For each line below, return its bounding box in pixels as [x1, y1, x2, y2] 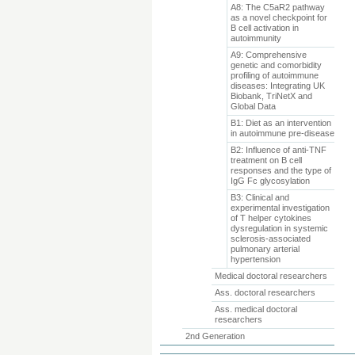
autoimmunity [230, 33, 281, 43]
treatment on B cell [230, 155, 302, 165]
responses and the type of [230, 166, 331, 175]
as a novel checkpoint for [230, 13, 327, 22]
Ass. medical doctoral [215, 304, 298, 314]
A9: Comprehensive [230, 50, 307, 59]
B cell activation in [230, 23, 299, 32]
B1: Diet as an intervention [230, 118, 331, 128]
